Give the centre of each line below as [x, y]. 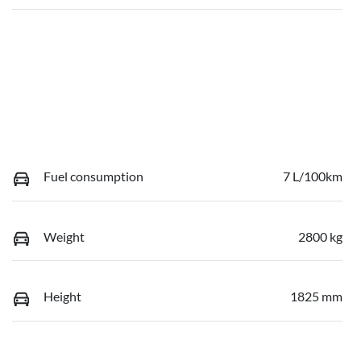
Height [62, 297]
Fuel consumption [93, 176]
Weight [64, 236]
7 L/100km [313, 176]
